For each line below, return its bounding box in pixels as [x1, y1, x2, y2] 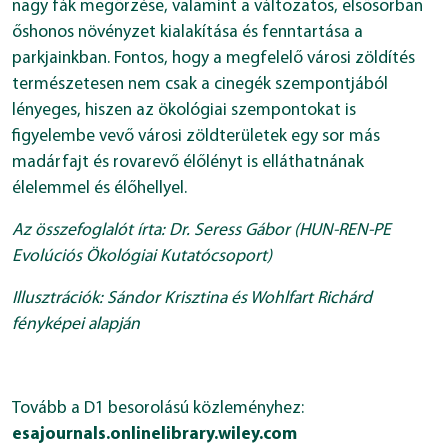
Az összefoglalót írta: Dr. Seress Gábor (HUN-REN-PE [12, 222, 391, 240]
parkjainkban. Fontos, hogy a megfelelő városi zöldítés [12, 50, 415, 68]
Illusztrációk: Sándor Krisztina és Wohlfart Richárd [12, 290, 372, 308]
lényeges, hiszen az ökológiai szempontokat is [12, 102, 356, 120]
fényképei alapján [12, 316, 140, 334]
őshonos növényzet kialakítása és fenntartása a [12, 24, 363, 42]
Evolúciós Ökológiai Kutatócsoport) [12, 248, 272, 266]
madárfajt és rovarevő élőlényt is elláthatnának [12, 154, 364, 172]
